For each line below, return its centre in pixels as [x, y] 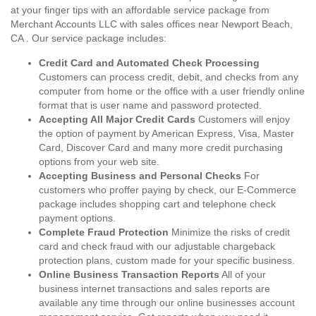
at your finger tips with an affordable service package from [140, 10]
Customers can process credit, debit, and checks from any [169, 77]
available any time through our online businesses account [167, 303]
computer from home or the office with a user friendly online [172, 91]
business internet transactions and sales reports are [154, 288]
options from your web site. [99, 162]
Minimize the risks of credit [229, 232]
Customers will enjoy [243, 119]
